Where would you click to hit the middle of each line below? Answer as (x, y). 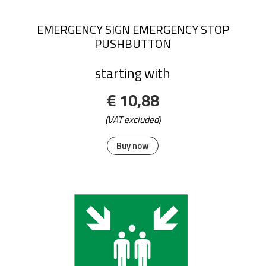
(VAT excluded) (133, 120)
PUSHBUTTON (133, 43)
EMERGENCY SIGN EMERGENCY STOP (133, 29)
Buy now (133, 146)
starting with (133, 73)
